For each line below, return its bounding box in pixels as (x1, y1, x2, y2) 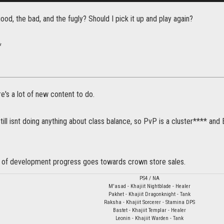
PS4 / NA (139, 175, 159, 182)
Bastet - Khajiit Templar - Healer (113, 207, 186, 214)
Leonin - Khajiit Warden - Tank (115, 215, 183, 222)
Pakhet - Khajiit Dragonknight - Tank (108, 191, 190, 198)
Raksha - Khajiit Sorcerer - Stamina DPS (104, 199, 195, 206)
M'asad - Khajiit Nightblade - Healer (108, 183, 190, 190)
